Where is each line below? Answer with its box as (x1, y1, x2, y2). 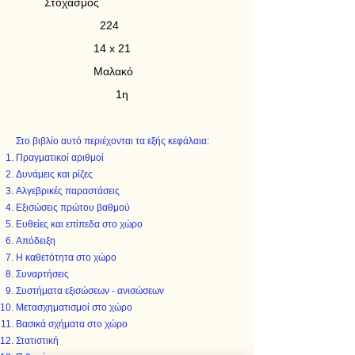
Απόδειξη (16, 235, 55, 246)
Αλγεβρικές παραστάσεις (16, 185, 120, 197)
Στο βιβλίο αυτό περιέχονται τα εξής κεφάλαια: (16, 136, 209, 147)
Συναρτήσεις (16, 269, 69, 280)
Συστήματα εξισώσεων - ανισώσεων (16, 285, 164, 296)
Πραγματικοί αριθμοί (16, 152, 104, 163)
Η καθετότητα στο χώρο (16, 252, 116, 263)
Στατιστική (16, 335, 59, 346)
